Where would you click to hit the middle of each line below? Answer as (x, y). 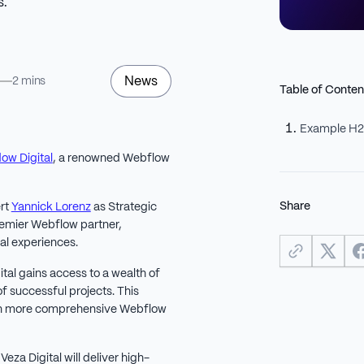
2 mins (29, 82)
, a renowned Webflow (111, 159)
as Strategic (123, 208)
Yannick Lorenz (51, 208)
